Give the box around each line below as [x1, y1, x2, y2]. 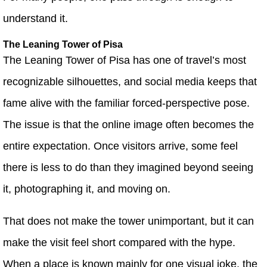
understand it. [3, 13, 68, 25]
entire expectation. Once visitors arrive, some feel [3, 140, 238, 153]
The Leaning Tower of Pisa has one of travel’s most [3, 54, 246, 67]
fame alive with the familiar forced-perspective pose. [3, 97, 250, 110]
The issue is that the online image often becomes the [3, 119, 254, 131]
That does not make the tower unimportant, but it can [3, 215, 254, 228]
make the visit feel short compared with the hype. [3, 237, 235, 249]
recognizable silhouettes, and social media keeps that [3, 76, 257, 88]
